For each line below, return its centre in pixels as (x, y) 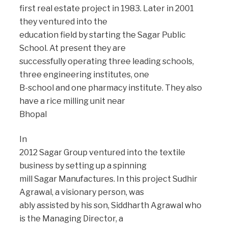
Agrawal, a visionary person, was (82, 192)
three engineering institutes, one (84, 75)
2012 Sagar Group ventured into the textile (102, 152)
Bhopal (33, 115)
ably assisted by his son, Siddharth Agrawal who (110, 205)
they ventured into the (63, 22)
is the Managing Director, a (71, 218)
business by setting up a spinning (83, 165)
